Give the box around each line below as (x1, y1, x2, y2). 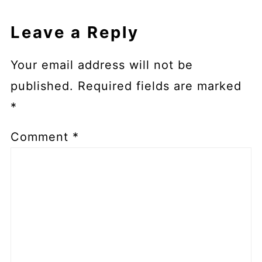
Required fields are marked (77, 79, 242, 94)
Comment (10, 130, 73, 144)
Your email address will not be (10, 58, 193, 73)
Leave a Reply (10, 22, 139, 43)
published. (10, 79, 74, 94)
